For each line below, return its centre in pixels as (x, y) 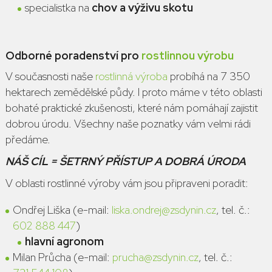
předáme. (28, 139)
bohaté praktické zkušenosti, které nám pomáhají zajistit (131, 108)
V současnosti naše (50, 76)
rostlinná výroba (131, 76)
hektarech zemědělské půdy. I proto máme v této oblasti (134, 92)
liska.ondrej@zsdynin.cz (164, 210)
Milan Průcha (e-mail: (62, 257)
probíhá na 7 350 (209, 76)
